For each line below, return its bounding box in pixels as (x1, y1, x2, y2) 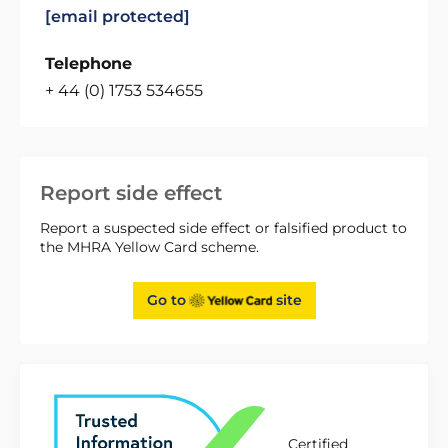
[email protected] (45, 7, 190, 26)
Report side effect (40, 181, 222, 205)
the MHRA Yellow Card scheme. (40, 238, 259, 256)
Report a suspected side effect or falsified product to (40, 219, 407, 237)
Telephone (45, 54, 132, 73)
